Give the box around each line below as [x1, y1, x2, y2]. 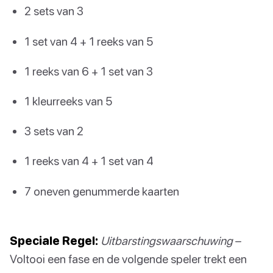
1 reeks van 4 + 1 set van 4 [24, 154, 154, 168]
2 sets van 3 [24, 4, 83, 18]
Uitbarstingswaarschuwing [101, 233, 233, 247]
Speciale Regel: [10, 233, 98, 247]
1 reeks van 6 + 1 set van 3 [24, 63, 153, 78]
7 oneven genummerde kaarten [24, 183, 179, 198]
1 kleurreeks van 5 [24, 93, 112, 108]
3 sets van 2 [24, 124, 83, 138]
